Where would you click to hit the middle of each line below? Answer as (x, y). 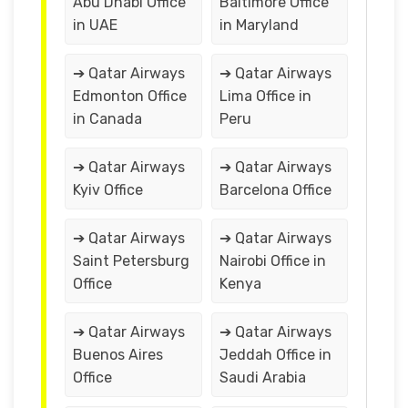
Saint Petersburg (131, 260)
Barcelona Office (275, 189)
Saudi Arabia (262, 377)
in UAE (95, 25)
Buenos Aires (118, 354)
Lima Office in (265, 96)
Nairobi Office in (272, 260)
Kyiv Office (108, 189)
